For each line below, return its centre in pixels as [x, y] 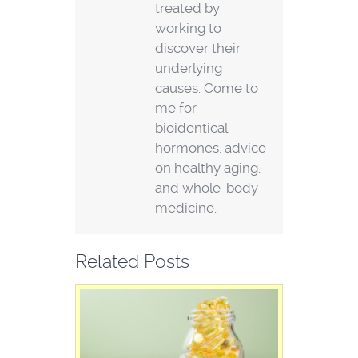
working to [188, 28]
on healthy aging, [208, 168]
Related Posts [132, 262]
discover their [198, 48]
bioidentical [191, 128]
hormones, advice [211, 148]
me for [176, 108]
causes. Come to [207, 88]
